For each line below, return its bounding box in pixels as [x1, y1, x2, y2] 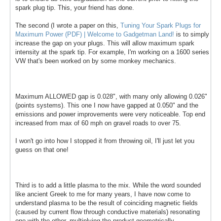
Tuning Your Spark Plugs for [120, 21, 201, 29]
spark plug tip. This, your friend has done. [15, 3, 134, 11]
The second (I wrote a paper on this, [15, 21, 120, 29]
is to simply [174, 30, 209, 38]
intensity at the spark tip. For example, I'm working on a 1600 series [15, 48, 209, 56]
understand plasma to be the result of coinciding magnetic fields [15, 199, 198, 207]
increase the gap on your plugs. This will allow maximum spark [15, 39, 194, 47]
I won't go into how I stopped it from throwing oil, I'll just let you [15, 137, 194, 145]
